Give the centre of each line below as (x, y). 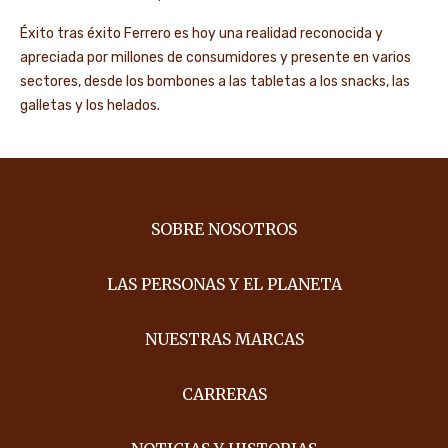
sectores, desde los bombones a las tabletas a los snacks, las (215, 81)
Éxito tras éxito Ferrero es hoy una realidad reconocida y (201, 33)
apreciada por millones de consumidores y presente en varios (215, 57)
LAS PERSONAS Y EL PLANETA (224, 284)
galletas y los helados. (90, 105)
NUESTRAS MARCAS (224, 339)
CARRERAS (224, 394)
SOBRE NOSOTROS (224, 229)
